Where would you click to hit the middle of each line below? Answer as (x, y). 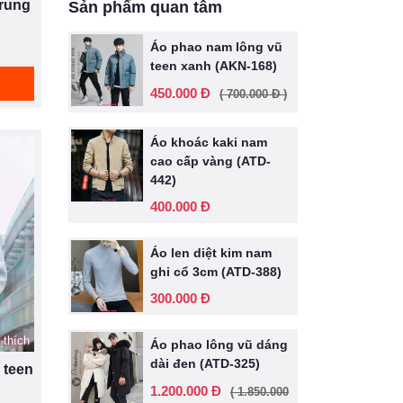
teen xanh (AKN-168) (214, 66)
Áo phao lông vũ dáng (219, 345)
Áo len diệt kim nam (211, 253)
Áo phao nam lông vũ (216, 47)
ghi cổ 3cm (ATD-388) (216, 272)
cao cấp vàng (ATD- (210, 161)
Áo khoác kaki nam (209, 142)
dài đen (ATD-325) (205, 363)
